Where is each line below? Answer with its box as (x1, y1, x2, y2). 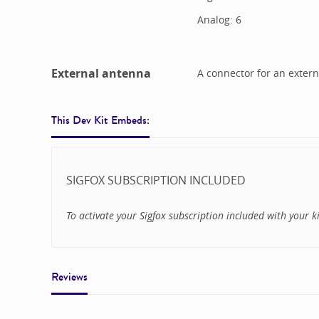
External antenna (51, 66, 151, 82)
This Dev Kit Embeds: (51, 112, 150, 129)
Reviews (51, 268, 88, 285)
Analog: (197, 13, 236, 27)
